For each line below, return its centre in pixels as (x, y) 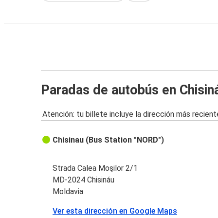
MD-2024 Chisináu (84, 180)
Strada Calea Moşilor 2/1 (95, 168)
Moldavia (68, 192)
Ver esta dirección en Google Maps (115, 211)
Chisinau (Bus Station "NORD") (109, 140)
